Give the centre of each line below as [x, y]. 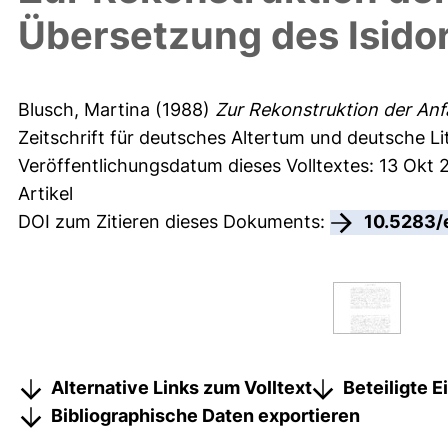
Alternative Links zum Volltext [181, 387]
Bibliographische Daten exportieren [205, 415]
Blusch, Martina [84, 110]
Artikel [45, 194]
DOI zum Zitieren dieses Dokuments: [174, 222]
